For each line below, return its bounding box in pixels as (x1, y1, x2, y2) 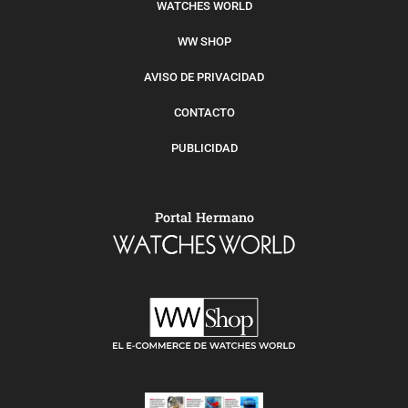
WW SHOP (177, 34, 231, 48)
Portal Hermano (154, 208, 254, 226)
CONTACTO (173, 105, 235, 119)
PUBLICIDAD (170, 140, 238, 155)
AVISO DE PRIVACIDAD (144, 69, 264, 84)
